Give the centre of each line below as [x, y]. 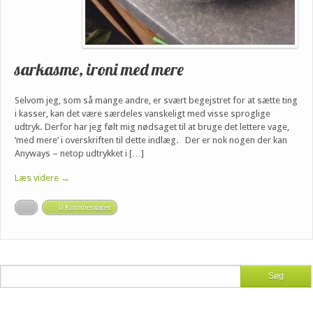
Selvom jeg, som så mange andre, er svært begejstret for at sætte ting [156, 101]
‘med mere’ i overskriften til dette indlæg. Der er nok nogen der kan [151, 140]
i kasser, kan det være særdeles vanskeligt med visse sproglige [143, 114]
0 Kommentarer [85, 208]
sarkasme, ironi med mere [99, 69]
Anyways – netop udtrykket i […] [79, 154]
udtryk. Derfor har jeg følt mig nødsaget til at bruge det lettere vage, [152, 127]
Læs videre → [42, 178]
